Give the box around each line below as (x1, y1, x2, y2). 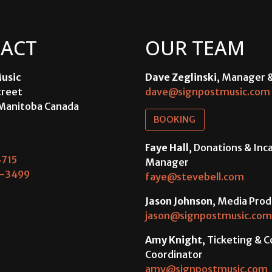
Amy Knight (145, 233, 202, 246)
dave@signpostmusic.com (145, 86, 270, 98)
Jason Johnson (145, 194, 212, 207)
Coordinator (145, 248, 203, 260)
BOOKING (154, 114, 196, 126)
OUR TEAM (145, 35, 245, 61)
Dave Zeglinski (145, 71, 217, 84)
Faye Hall (145, 141, 189, 154)
